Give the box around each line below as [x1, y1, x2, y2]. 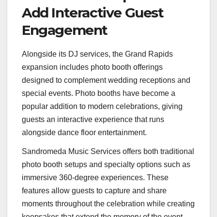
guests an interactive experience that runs [22, 115, 164, 124]
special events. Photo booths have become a [22, 89, 175, 97]
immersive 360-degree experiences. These [22, 173, 169, 182]
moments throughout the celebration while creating [22, 200, 195, 208]
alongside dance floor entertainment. [22, 128, 147, 137]
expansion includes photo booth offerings [22, 62, 163, 71]
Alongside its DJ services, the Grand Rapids [22, 49, 173, 58]
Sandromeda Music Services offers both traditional [22, 147, 194, 156]
